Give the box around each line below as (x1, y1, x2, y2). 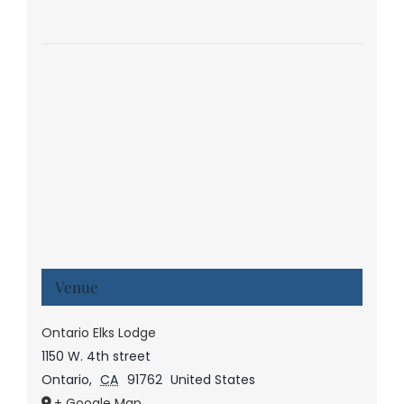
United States (170, 370, 256, 389)
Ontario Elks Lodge (41, 323, 156, 342)
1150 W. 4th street (41, 346, 151, 365)
